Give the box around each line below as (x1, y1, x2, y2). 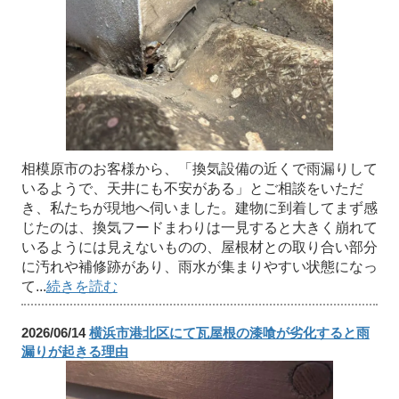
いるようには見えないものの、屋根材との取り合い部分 (20, 239, 378, 255)
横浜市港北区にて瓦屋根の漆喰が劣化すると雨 (88, 324, 370, 340)
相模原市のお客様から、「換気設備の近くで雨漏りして (20, 160, 378, 176)
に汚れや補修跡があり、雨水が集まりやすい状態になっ (20, 258, 378, 274)
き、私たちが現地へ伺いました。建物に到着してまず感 (20, 199, 378, 216)
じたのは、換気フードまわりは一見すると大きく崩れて (20, 219, 378, 235)
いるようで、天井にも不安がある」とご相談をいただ (20, 180, 363, 196)
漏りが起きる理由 (20, 343, 128, 359)
